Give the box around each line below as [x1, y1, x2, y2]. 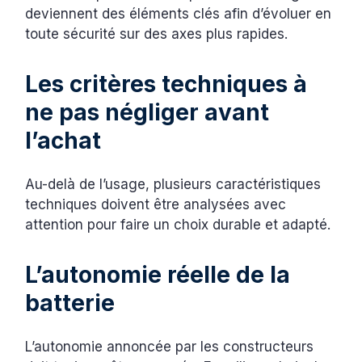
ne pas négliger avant [25, 98, 270, 126]
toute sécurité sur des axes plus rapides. [25, 25, 288, 42]
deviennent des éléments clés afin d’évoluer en [25, 5, 332, 22]
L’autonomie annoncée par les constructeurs [25, 338, 314, 355]
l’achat [25, 126, 102, 154]
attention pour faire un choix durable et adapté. [25, 216, 331, 233]
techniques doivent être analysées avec [25, 196, 287, 213]
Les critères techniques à [25, 69, 308, 98]
